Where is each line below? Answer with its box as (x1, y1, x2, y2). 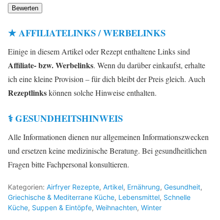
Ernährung (127, 183, 160, 192)
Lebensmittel (118, 193, 160, 202)
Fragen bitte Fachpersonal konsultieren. (8, 159, 129, 170)
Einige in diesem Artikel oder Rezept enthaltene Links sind (8, 46, 190, 57)
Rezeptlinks (8, 87, 47, 99)
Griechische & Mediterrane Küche (8, 193, 114, 202)
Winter (141, 203, 162, 212)
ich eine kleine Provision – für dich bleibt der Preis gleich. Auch (8, 74, 205, 84)
